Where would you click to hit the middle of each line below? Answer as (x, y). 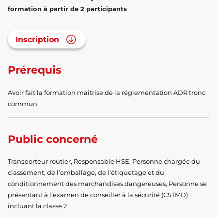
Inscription (37, 40)
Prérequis (35, 70)
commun (23, 103)
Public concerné (53, 139)
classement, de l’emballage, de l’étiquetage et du (86, 172)
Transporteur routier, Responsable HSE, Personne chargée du (104, 161)
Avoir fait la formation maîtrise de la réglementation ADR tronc (107, 92)
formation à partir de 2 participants (67, 9)
